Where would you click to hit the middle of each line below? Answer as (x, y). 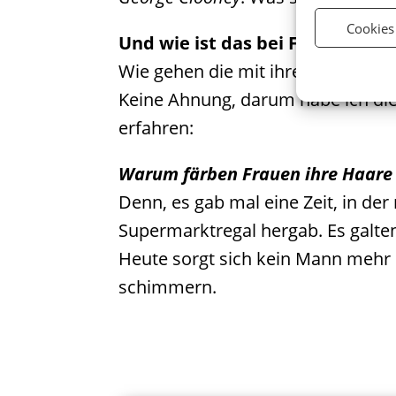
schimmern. (168, 287)
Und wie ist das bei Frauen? (239, 43)
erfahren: (156, 128)
